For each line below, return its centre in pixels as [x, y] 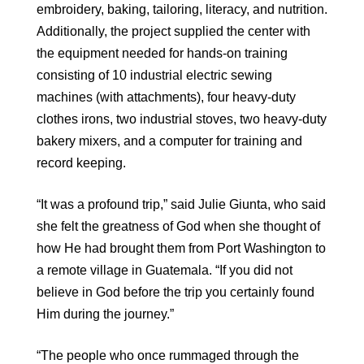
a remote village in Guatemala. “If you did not [165, 271]
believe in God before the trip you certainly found [175, 292]
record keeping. [81, 163]
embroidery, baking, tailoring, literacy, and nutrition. [182, 10]
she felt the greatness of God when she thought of [178, 227]
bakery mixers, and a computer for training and [169, 141]
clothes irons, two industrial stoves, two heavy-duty [182, 119]
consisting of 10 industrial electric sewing [154, 76]
